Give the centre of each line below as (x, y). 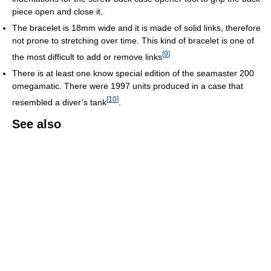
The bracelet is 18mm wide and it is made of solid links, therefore (136, 28)
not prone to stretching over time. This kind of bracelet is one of (133, 41)
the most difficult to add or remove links (87, 57)
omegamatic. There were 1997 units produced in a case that (128, 86)
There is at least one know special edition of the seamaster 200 (133, 73)
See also (37, 124)
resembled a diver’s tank (59, 102)
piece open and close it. (57, 12)
